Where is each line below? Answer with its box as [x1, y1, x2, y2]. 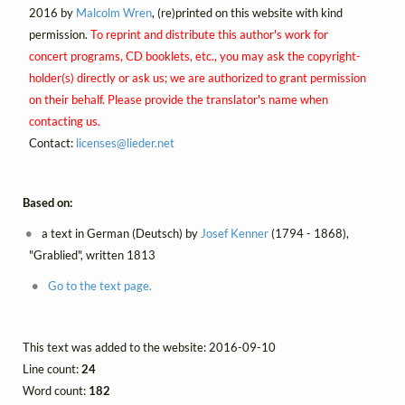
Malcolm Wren [75, 5, 152, 20]
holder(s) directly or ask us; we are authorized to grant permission [28, 70, 366, 85]
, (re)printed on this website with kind [151, 5, 343, 20]
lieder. [126, 135, 157, 150]
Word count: [23, 383, 89, 399]
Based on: [23, 195, 72, 211]
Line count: [23, 362, 81, 377]
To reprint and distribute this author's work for [89, 26, 328, 42]
